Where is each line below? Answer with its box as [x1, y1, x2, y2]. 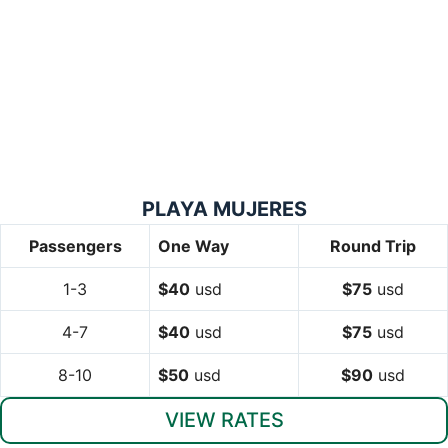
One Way [158, 235, 229, 256]
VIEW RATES [164, 407, 284, 432]
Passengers [28, 235, 122, 256]
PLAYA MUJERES [141, 196, 307, 221]
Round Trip [330, 235, 416, 256]
